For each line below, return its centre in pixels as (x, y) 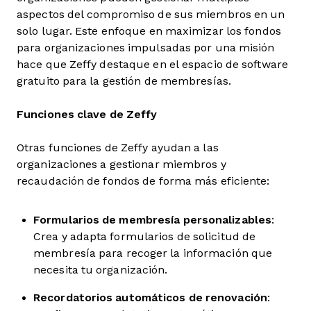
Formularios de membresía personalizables (152, 220)
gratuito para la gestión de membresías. (124, 81)
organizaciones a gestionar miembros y (121, 164)
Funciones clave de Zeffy (87, 114)
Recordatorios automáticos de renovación (150, 297)
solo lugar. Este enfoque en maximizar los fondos (149, 31)
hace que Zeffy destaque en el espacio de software (152, 64)
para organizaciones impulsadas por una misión (146, 48)
